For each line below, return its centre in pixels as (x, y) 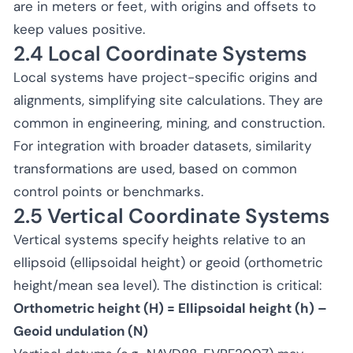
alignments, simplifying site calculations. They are (168, 100)
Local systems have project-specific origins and (165, 77)
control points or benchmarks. (108, 191)
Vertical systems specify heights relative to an (160, 239)
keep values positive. (79, 29)
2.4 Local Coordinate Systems (160, 53)
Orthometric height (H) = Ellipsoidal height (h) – (170, 308)
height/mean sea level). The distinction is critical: (167, 285)
